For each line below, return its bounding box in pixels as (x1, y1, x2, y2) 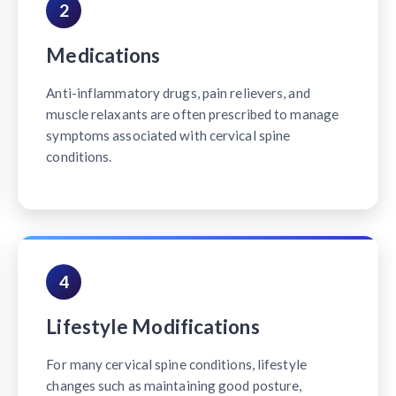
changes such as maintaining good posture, (46, 377, 302, 394)
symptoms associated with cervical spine (46, 127, 291, 144)
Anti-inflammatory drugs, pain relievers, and (46, 85, 310, 102)
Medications (46, 43, 161, 68)
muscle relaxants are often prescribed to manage (46, 106, 339, 123)
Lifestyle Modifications (46, 315, 260, 339)
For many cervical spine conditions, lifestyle (46, 356, 307, 373)
